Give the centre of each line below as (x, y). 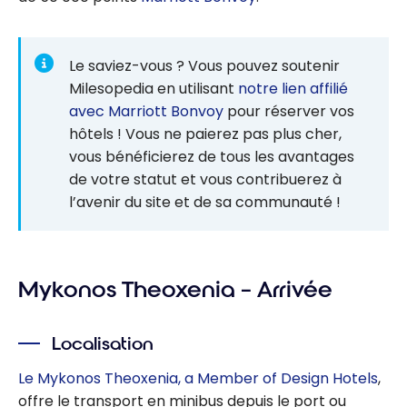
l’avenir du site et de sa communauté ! (205, 202)
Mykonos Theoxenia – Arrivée (175, 290)
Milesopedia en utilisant (154, 88)
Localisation (103, 343)
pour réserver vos (289, 111)
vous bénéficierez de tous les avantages (212, 156)
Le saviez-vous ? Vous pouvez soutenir (204, 65)
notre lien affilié (293, 88)
